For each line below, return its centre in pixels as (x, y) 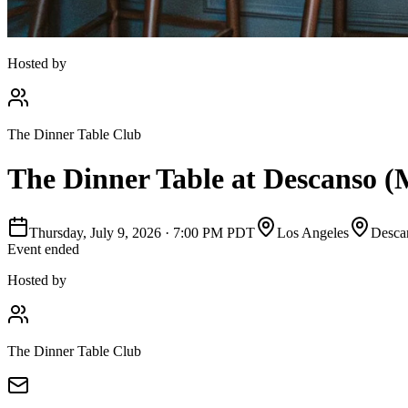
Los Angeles (313, 232)
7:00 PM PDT (214, 232)
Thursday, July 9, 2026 (95, 232)
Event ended (43, 249)
